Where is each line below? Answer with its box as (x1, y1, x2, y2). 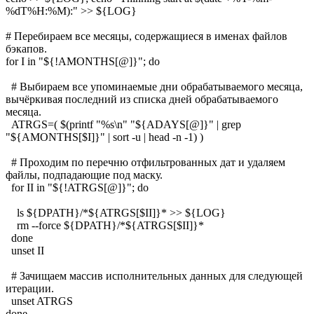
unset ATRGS (6, 294, 73, 307)
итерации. (6, 282, 54, 294)
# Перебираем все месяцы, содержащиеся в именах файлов (6, 29, 287, 42)
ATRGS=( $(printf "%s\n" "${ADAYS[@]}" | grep (6, 118, 241, 130)
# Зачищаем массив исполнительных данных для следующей (6, 269, 303, 282)
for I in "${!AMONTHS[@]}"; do (6, 55, 160, 67)
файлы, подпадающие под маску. (6, 168, 163, 181)
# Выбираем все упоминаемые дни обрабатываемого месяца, (6, 80, 303, 93)
